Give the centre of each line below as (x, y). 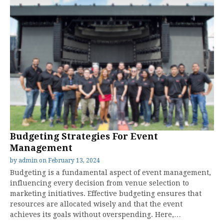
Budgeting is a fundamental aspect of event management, (110, 172)
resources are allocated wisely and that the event (96, 204)
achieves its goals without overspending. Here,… (95, 214)
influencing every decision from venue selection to (99, 183)
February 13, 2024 (74, 160)
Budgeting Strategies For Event (84, 136)
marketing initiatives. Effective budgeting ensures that (106, 193)
